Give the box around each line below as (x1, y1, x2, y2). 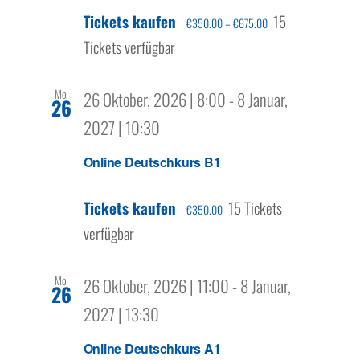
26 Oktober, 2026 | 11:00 (83, 272, 229, 298)
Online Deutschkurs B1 (83, 152, 221, 171)
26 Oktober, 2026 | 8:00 (83, 86, 226, 112)
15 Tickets (227, 195, 282, 219)
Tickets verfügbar (83, 35, 175, 58)
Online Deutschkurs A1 (83, 339, 221, 358)
